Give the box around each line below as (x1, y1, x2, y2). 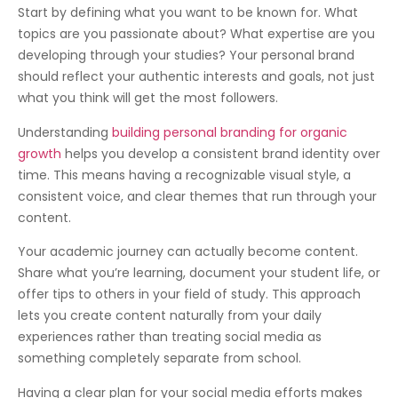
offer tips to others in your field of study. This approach (18, 285, 361, 304)
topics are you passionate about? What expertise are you (18, 25, 375, 44)
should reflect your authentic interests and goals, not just (18, 68, 375, 86)
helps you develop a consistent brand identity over (61, 144, 380, 163)
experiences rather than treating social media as (18, 328, 322, 346)
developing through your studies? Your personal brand (18, 46, 354, 65)
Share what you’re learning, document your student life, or (18, 264, 380, 283)
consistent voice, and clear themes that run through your (18, 187, 377, 205)
